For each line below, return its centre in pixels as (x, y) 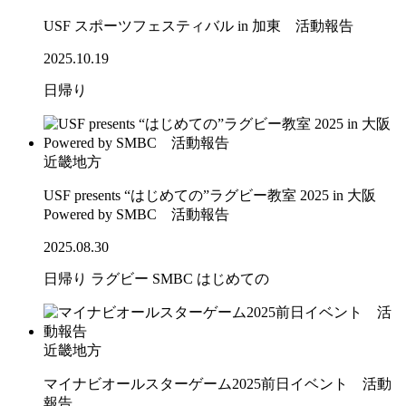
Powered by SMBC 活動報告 (136, 215)
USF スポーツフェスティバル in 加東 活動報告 (198, 26)
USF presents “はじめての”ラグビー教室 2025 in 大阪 (210, 196)
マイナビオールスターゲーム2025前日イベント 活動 (217, 384)
